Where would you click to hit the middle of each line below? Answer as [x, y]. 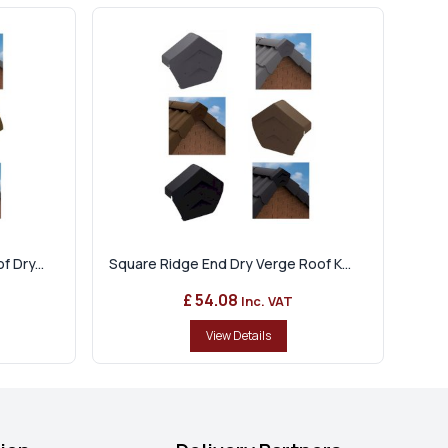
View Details [238, 336]
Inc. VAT [265, 301]
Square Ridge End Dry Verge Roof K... [230, 264]
